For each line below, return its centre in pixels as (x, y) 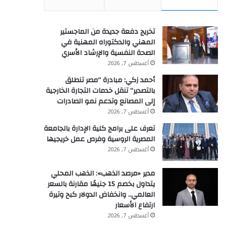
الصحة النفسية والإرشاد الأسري (108, 53)
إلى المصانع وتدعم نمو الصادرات (106, 101)
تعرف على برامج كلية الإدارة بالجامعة (99, 129)
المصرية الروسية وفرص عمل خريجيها (101, 139)
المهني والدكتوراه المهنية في (108, 42)
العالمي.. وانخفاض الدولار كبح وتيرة (102, 195)
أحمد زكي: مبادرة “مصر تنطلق (110, 80)
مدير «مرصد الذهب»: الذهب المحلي (103, 174)
